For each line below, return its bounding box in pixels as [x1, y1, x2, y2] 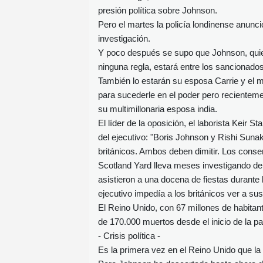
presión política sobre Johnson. [98, 5, 217, 15]
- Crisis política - [98, 230, 160, 241]
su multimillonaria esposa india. [98, 103, 217, 114]
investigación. [98, 33, 150, 43]
